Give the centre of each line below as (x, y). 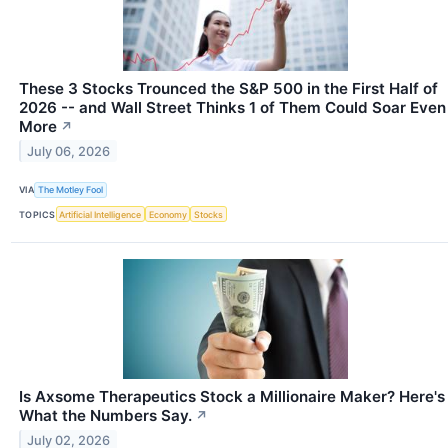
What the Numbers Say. (105, 416)
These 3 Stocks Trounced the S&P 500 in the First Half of (228, 88)
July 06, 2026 (69, 151)
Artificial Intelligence (100, 214)
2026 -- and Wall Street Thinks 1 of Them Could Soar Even (232, 107)
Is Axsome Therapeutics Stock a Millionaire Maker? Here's (232, 397)
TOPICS (37, 214)
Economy (167, 214)
